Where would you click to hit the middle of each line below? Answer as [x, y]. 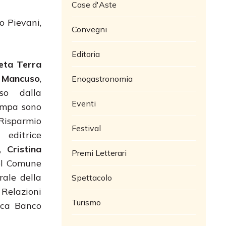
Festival [86, 128]
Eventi [84, 103]
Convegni [89, 29]
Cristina [24, 149]
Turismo [86, 202]
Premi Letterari [99, 153]
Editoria [86, 54]
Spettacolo [92, 177]
